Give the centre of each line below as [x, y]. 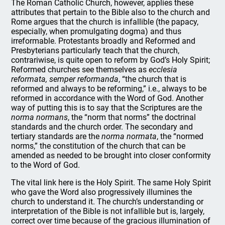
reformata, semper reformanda [65, 79]
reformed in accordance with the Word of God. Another [107, 98]
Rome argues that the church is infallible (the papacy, [105, 22]
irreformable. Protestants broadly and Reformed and [103, 41]
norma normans [40, 117]
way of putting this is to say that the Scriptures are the [107, 108]
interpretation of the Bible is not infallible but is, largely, [108, 211]
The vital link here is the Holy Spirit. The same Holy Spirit [111, 183]
